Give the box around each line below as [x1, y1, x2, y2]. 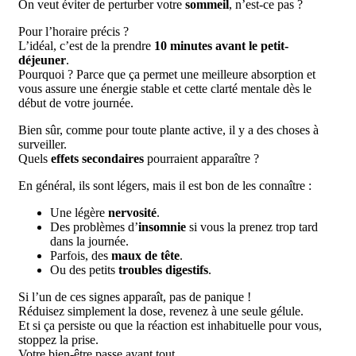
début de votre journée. [18, 96, 133, 110]
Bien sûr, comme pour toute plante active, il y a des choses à [18, 123, 319, 137]
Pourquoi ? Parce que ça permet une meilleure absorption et [18, 68, 315, 82]
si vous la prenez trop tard [186, 220, 318, 234]
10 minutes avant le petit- [154, 39, 288, 53]
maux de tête [111, 249, 180, 263]
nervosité [108, 206, 157, 220]
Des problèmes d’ [50, 220, 138, 234]
